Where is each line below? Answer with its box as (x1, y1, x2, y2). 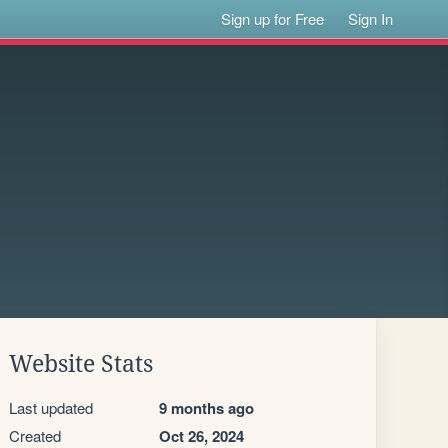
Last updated (9, 397, 93, 418)
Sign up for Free (221, 8, 325, 29)
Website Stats (9, 351, 153, 377)
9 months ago (159, 397, 254, 419)
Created (9, 425, 61, 446)
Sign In (348, 8, 394, 29)
